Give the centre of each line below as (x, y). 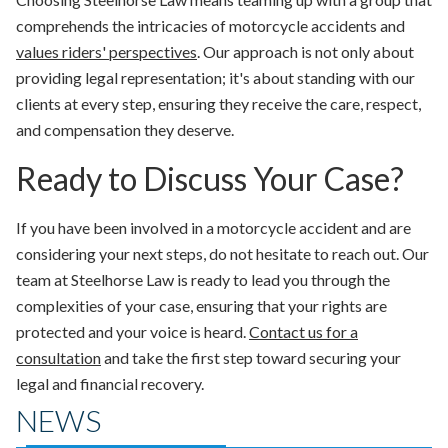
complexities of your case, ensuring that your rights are (201, 306)
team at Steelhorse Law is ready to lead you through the (203, 280)
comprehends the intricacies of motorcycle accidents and (210, 26)
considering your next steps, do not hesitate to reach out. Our (222, 254)
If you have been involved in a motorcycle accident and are (213, 228)
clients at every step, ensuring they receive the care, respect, (218, 104)
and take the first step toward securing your (251, 358)
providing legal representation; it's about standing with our (215, 78)
